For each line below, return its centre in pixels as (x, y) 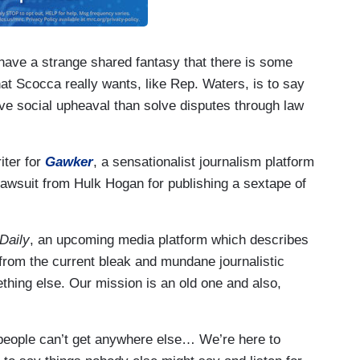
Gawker (69, 162)
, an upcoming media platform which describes (169, 239)
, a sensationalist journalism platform (204, 162)
